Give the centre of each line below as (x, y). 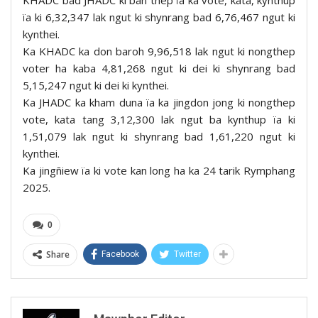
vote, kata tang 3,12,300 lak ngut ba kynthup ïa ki (159, 120)
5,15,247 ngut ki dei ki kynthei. (96, 86)
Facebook (120, 254)
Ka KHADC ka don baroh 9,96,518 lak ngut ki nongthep (159, 51)
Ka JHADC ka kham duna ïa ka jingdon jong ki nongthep (159, 103)
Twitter (187, 254)
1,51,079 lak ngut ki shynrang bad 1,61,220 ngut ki (159, 137)
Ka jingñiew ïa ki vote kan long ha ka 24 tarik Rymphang (159, 171)
